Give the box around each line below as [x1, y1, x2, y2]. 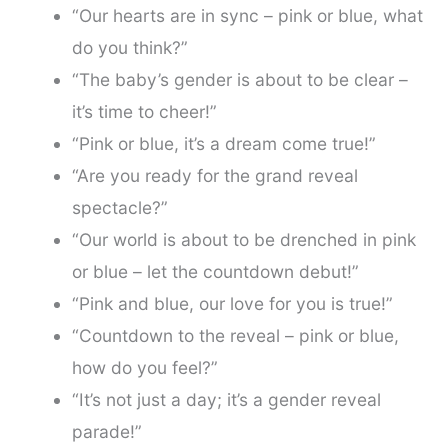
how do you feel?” [71, 357, 218, 379]
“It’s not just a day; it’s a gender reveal [71, 389, 381, 411]
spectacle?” [71, 197, 168, 219]
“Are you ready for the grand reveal [71, 165, 358, 187]
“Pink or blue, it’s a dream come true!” [71, 133, 376, 155]
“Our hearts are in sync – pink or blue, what [71, 5, 423, 27]
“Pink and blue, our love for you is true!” [71, 293, 393, 315]
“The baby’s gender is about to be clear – [71, 69, 408, 91]
